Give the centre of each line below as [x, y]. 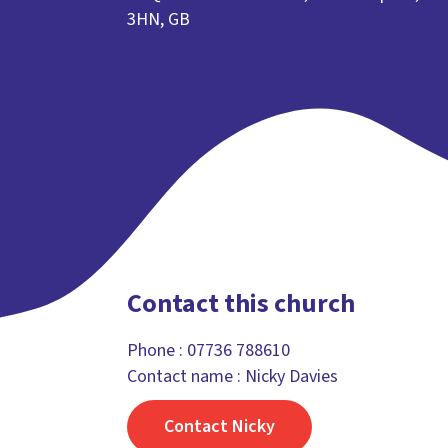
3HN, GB [158, 19]
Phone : [157, 350]
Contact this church [241, 303]
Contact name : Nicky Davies [232, 376]
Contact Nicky [219, 426]
